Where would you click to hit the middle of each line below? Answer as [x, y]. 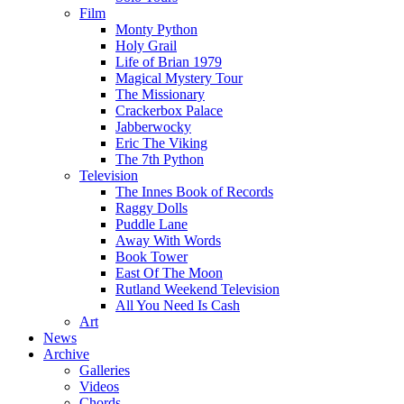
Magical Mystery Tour [179, 78]
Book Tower [151, 256]
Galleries [105, 370]
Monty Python [156, 29]
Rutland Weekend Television [197, 289]
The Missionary [160, 94]
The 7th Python [160, 159]
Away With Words [168, 240]
